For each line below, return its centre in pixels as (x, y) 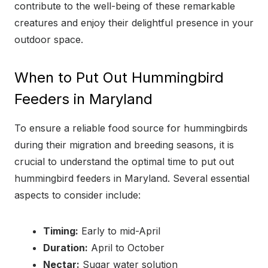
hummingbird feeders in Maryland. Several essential (132, 178)
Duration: (66, 247)
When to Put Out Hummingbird (119, 77)
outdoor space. (49, 39)
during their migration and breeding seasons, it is (124, 144)
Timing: (61, 231)
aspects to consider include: (77, 195)
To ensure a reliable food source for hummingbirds (131, 128)
